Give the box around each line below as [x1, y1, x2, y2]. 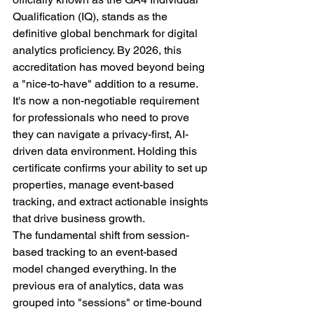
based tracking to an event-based [13, 245, 180, 259]
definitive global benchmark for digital [13, 27, 200, 40]
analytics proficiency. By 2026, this [13, 43, 184, 57]
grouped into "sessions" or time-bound [13, 296, 205, 309]
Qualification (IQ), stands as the [13, 10, 170, 23]
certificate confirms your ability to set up [13, 161, 210, 175]
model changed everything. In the [13, 262, 179, 275]
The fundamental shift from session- [13, 228, 189, 242]
